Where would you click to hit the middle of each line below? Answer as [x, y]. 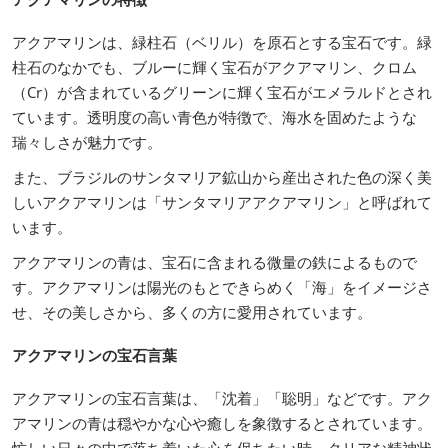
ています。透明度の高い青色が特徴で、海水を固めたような [214, 117]
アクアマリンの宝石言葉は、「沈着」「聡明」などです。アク [222, 398]
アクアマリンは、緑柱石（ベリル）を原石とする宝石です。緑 [222, 42]
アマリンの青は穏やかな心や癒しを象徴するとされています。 [222, 423]
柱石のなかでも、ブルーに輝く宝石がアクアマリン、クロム [214, 67]
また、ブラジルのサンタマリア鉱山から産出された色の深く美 [222, 177]
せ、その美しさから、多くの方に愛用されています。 [192, 312]
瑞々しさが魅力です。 [87, 142]
